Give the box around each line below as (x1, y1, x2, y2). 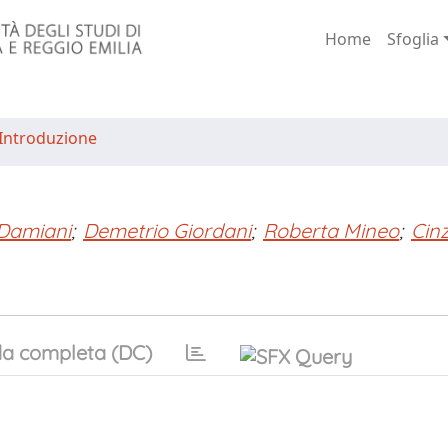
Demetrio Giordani (83, 218, 251, 243)
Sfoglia (386, 28, 439, 50)
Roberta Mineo (263, 218, 399, 243)
